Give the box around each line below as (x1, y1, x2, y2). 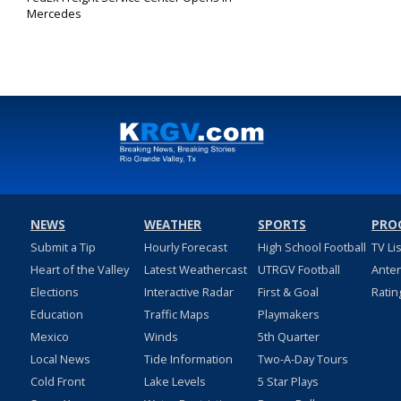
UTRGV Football (257, 261, 340, 278)
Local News (30, 351, 90, 368)
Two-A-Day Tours (257, 351, 348, 368)
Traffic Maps (143, 306, 209, 323)
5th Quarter (257, 328, 320, 346)
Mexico (30, 328, 69, 346)
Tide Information (143, 351, 233, 368)
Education (30, 306, 83, 323)
